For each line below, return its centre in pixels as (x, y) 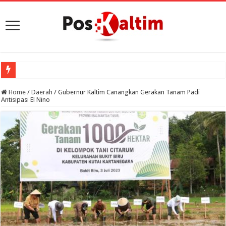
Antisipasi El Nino (26, 100)
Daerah (42, 92)
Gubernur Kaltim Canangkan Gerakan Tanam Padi (129, 92)
